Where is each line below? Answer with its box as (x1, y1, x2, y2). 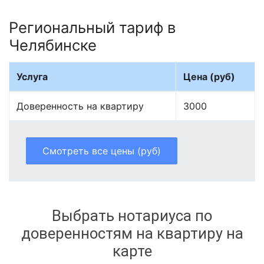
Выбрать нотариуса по (52, 207, 212, 225)
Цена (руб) (183, 70, 235, 82)
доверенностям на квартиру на (21, 225, 243, 243)
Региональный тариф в (9, 18, 176, 37)
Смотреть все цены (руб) (42, 144, 161, 157)
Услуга (16, 70, 48, 82)
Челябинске (9, 35, 97, 54)
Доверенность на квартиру (16, 100, 144, 112)
